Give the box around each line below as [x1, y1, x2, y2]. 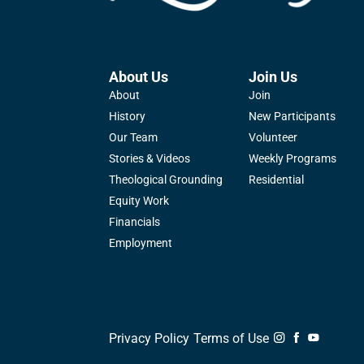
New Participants [249, 110, 336, 123]
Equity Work [109, 194, 170, 208]
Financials [109, 215, 161, 229]
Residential [249, 173, 305, 187]
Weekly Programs [249, 152, 337, 166]
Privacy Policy [109, 331, 190, 347]
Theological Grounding [109, 173, 223, 187]
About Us [109, 68, 169, 86]
